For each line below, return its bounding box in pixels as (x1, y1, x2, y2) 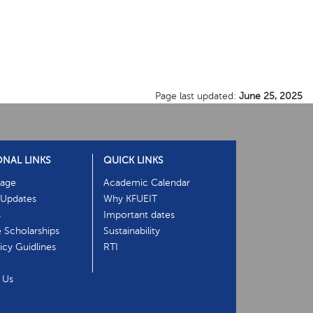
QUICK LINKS (103, 155, 164, 166)
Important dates (103, 210, 175, 221)
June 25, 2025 (239, 91, 303, 102)
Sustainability (103, 226, 161, 237)
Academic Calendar (103, 177, 191, 189)
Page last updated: (155, 91, 239, 102)
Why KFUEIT (103, 194, 158, 205)
